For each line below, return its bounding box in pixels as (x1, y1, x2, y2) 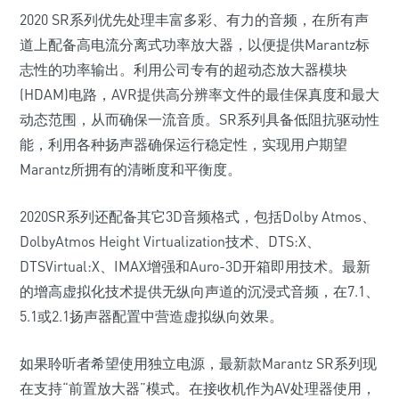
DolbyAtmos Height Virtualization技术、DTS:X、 (20, 232, 321, 250)
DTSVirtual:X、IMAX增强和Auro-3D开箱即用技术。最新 (20, 257, 370, 275)
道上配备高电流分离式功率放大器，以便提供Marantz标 (20, 36, 370, 53)
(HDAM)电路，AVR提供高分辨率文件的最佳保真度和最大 (20, 85, 379, 103)
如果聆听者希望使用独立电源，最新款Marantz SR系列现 (20, 354, 377, 372)
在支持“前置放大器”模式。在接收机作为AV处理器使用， (20, 379, 376, 397)
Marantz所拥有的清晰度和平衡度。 (20, 160, 241, 178)
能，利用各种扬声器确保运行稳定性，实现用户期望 (20, 135, 347, 153)
